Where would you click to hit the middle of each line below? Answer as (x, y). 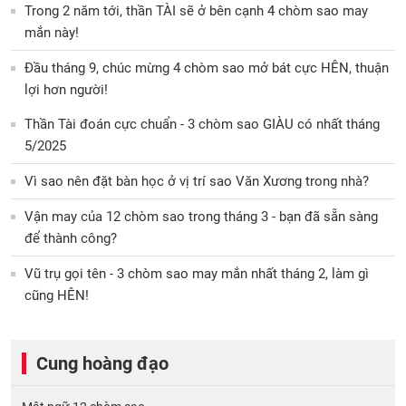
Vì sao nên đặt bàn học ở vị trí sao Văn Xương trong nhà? (197, 181)
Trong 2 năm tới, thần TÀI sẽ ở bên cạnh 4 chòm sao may (196, 10)
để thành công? (71, 238)
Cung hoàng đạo (102, 363)
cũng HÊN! (57, 295)
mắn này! (52, 32)
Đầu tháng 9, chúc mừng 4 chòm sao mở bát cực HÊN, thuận (207, 68)
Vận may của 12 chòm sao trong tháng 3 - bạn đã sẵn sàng (201, 216)
